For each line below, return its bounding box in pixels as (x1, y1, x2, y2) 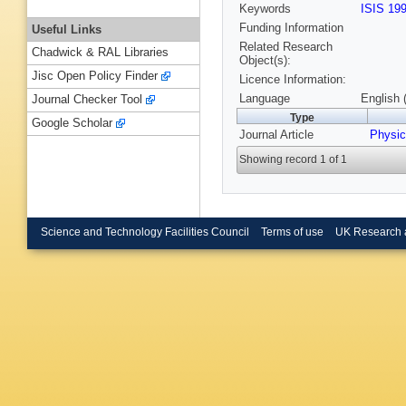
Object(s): (239, 53, 291, 68)
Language (239, 92, 290, 106)
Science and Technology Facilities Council (41, 226, 249, 237)
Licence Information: (239, 72, 346, 87)
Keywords (239, 2, 291, 16)
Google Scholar (32, 116, 112, 130)
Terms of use (260, 226, 324, 237)
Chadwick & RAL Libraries (32, 45, 169, 60)
